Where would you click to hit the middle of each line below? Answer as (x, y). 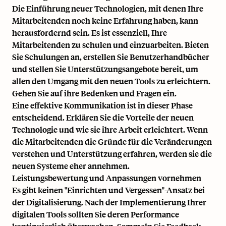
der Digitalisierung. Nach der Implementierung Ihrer (109, 202)
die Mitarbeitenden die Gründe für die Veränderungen (112, 141)
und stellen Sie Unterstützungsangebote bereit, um (105, 69)
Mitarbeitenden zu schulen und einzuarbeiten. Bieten (110, 44)
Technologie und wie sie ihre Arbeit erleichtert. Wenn (110, 129)
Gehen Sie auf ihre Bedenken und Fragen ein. (94, 93)
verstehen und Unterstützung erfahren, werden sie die (112, 153)
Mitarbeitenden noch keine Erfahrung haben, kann (105, 20)
